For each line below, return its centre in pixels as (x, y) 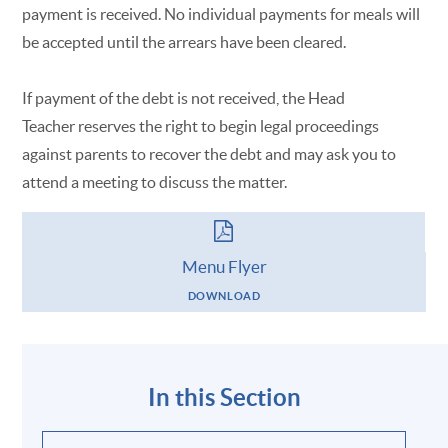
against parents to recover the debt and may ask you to (209, 153)
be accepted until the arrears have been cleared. (184, 41)
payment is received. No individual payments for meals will (221, 13)
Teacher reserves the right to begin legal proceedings (201, 125)
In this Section (224, 397)
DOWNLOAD (224, 296)
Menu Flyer (224, 266)
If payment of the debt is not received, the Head (184, 97)
